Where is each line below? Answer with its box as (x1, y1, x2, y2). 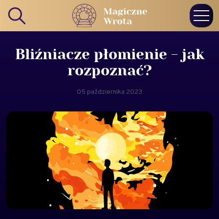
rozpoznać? (67, 64, 152, 78)
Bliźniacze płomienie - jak (15, 47, 204, 62)
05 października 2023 (77, 87, 142, 96)
